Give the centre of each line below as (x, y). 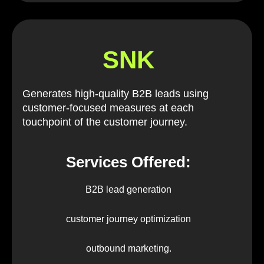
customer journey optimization (128, 219)
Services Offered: (128, 162)
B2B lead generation (128, 189)
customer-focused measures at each (108, 108)
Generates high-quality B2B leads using (115, 93)
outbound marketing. (128, 248)
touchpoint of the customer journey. (105, 122)
